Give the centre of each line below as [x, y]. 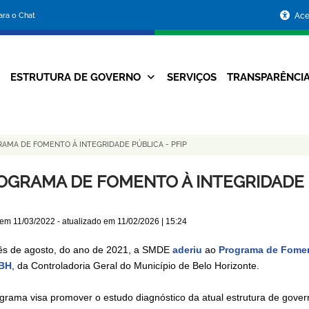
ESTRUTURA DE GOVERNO [75, 77]
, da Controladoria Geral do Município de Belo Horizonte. [135, 266]
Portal [116, 14]
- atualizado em [86, 222]
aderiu [187, 250]
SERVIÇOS [191, 77]
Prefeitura [134, 72]
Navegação [157, 81]
